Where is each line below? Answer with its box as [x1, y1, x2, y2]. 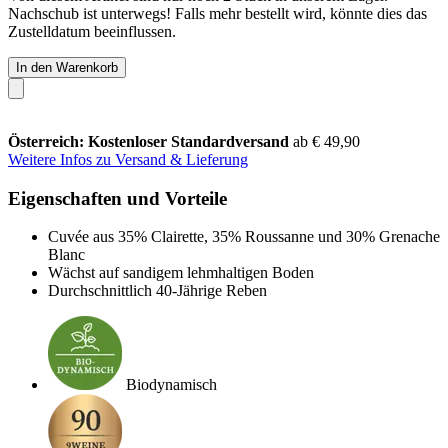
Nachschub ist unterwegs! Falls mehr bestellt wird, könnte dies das [8, 4, 427, 22]
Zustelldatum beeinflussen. [8, 22, 176, 40]
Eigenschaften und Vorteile [8, 187, 227, 209]
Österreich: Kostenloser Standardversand [8, 132, 293, 150]
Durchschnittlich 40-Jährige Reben [48, 282, 267, 300]
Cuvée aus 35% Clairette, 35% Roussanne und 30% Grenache [48, 228, 440, 246]
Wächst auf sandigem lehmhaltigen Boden [48, 264, 314, 282]
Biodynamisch [126, 376, 217, 394]
